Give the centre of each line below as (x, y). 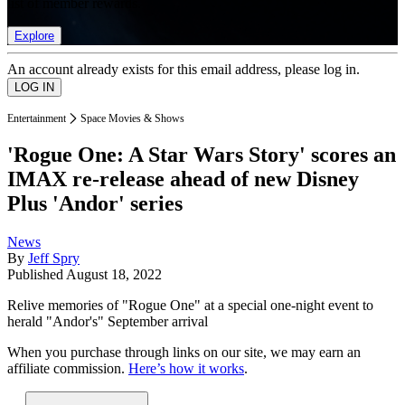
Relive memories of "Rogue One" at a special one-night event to (190, 306)
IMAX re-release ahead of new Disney (183, 179)
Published (37, 275)
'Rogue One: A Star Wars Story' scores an (202, 155)
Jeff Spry (54, 259)
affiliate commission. (68, 369)
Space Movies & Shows (132, 118)
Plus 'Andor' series (95, 204)
